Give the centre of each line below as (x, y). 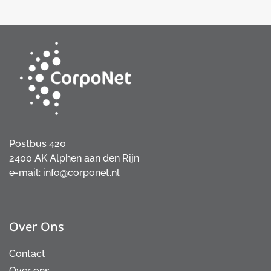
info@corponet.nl (81, 173)
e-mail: (26, 173)
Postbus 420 (38, 144)
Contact (27, 254)
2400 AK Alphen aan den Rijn (74, 158)
